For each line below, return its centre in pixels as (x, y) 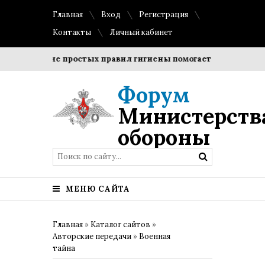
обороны (164, 137)
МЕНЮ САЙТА (97, 189)
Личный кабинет (141, 32)
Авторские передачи (92, 236)
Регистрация (164, 14)
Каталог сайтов (120, 224)
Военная (155, 236)
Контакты (72, 32)
